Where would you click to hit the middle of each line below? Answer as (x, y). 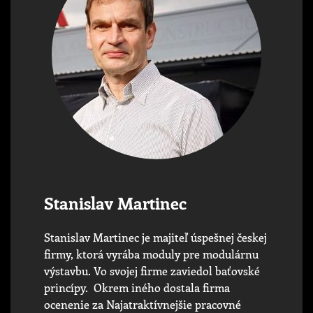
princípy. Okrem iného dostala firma (137, 287)
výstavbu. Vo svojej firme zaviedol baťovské (152, 270)
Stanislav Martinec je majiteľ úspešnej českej (155, 237)
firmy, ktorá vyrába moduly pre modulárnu (151, 254)
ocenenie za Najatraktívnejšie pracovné (143, 304)
